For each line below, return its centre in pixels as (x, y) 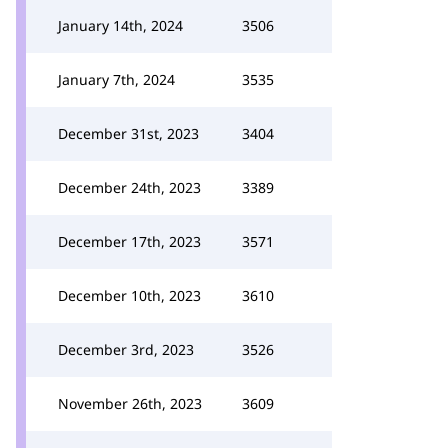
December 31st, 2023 (128, 133)
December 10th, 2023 (129, 295)
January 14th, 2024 (120, 25)
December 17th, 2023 (129, 241)
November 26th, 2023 (130, 403)
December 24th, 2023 (129, 187)
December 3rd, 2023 (126, 349)
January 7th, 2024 (116, 79)
